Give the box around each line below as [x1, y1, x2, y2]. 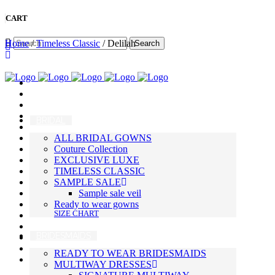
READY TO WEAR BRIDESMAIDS [54, 248, 206, 259]
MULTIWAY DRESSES [54, 259, 152, 270]
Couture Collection [54, 144, 128, 155]
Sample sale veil [79, 188, 141, 199]
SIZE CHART [54, 209, 99, 219]
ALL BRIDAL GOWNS [54, 133, 152, 144]
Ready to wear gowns [54, 199, 139, 210]
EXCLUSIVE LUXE [54, 155, 139, 166]
